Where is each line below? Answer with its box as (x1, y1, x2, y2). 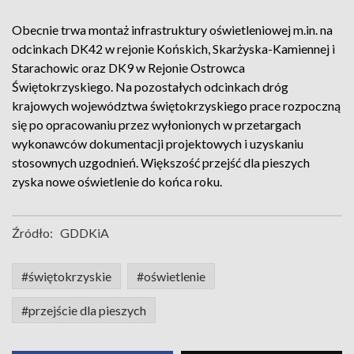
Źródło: (12, 225, 53, 240)
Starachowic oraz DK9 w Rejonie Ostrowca (12, 60, 245, 75)
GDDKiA (60, 225, 109, 240)
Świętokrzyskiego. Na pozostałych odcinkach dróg (12, 79, 288, 94)
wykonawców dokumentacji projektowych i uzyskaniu (12, 136, 303, 151)
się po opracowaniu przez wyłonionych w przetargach (12, 117, 301, 132)
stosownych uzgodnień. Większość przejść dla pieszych (12, 155, 310, 170)
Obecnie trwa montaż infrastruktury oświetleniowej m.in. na (12, 22, 333, 37)
